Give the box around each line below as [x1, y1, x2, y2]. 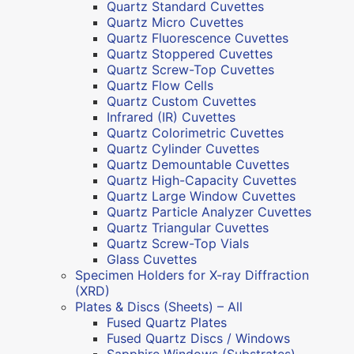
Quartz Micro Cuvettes [107, 13, 243, 30]
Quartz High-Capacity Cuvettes [107, 171, 296, 188]
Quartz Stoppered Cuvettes [107, 45, 273, 62]
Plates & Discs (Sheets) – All [75, 298, 243, 314]
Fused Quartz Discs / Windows [107, 330, 290, 346]
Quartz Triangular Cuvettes [107, 219, 269, 235]
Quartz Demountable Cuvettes [107, 156, 289, 172]
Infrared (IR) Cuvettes [107, 108, 235, 125]
